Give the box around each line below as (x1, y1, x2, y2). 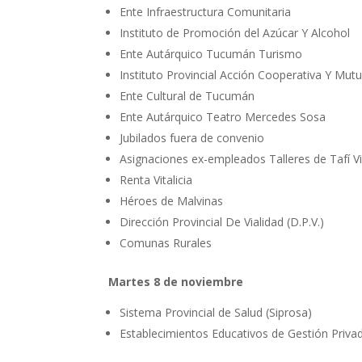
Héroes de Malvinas (120, 193, 224, 209)
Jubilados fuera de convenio (120, 130, 265, 146)
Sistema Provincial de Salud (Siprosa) (120, 305, 313, 321)
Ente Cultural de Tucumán (120, 88, 255, 104)
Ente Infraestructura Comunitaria (120, 4, 292, 20)
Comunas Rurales (120, 235, 213, 251)
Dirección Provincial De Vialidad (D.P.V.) (120, 214, 325, 230)
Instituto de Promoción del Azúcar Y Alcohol (120, 25, 351, 41)
